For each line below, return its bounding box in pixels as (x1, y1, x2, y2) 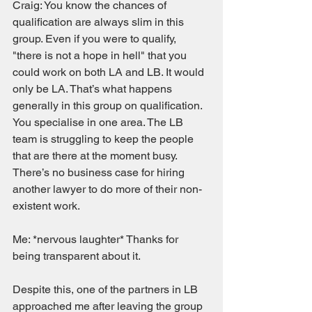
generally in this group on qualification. (13, 99, 205, 112)
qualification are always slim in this (13, 15, 187, 29)
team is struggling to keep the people (13, 132, 196, 146)
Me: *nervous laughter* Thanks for (13, 233, 181, 246)
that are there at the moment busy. (13, 149, 180, 162)
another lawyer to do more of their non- (13, 182, 202, 196)
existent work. (13, 199, 82, 212)
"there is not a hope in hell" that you (13, 49, 189, 62)
